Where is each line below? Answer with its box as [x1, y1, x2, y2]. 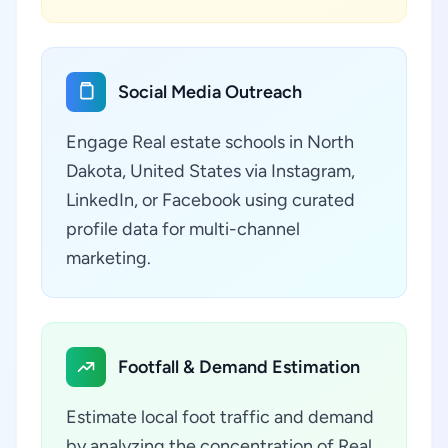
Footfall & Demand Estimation [118, 356, 360, 378]
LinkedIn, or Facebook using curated [66, 189, 355, 211]
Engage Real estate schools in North [66, 131, 354, 153]
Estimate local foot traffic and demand [66, 406, 374, 428]
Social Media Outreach [118, 81, 302, 103]
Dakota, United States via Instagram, [66, 160, 355, 182]
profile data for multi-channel [66, 218, 300, 240]
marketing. [66, 247, 151, 269]
